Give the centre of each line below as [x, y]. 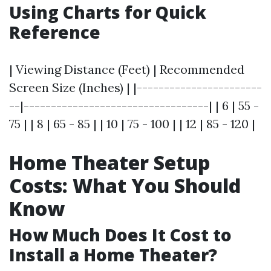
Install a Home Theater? [113, 255]
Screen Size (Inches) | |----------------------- [135, 87]
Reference [55, 32]
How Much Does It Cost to [120, 235]
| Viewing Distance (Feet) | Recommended [127, 69]
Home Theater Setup [109, 162]
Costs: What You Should [125, 185]
